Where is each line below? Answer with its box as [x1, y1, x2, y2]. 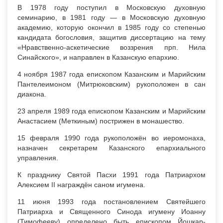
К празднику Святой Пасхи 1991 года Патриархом [17, 171, 206, 179]
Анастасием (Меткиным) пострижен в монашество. [17, 117, 184, 125]
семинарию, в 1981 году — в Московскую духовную [17, 13, 206, 22]
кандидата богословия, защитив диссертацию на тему [17, 33, 206, 42]
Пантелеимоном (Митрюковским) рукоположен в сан [17, 80, 206, 89]
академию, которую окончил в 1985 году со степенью [17, 23, 206, 32]
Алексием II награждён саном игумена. [17, 181, 145, 189]
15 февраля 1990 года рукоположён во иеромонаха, [17, 134, 206, 142]
